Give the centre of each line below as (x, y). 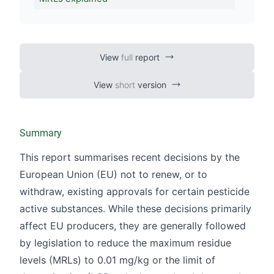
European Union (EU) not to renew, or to (113, 174)
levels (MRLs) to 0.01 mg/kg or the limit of (117, 260)
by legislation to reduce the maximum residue (125, 243)
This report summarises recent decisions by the (130, 157)
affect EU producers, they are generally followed (133, 225)
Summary (41, 133)
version (150, 84)
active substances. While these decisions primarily (135, 208)
